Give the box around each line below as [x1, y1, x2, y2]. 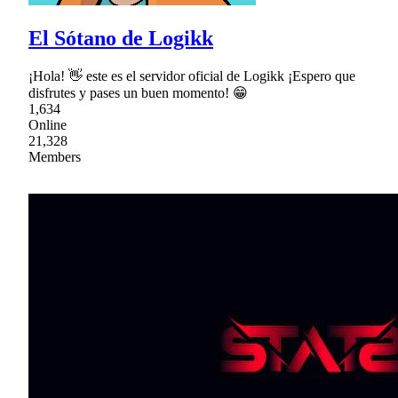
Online [28, 116, 67, 132]
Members [28, 148, 81, 164]
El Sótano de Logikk [28, 26, 213, 50]
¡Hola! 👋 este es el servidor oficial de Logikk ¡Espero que [28, 68, 355, 84]
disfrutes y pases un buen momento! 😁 [28, 84, 248, 100]
